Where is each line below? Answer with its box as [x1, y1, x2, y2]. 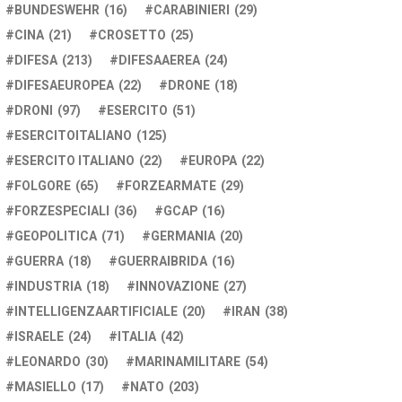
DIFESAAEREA [118, 51, 200, 70]
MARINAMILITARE [135, 353, 240, 371]
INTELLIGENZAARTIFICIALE [14, 302, 178, 321]
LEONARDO [14, 353, 81, 371]
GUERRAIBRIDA [118, 252, 207, 271]
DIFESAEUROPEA [14, 76, 114, 95]
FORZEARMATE [125, 177, 216, 196]
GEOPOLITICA [14, 227, 97, 246]
